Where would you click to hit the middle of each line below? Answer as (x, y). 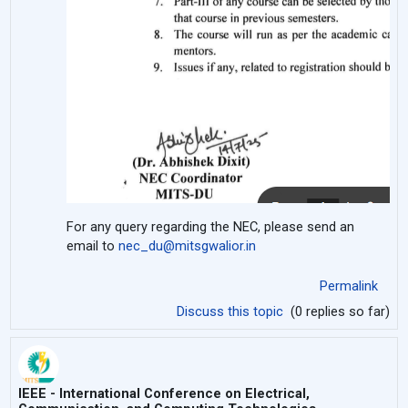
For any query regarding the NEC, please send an (211, 226)
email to (93, 245)
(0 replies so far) (338, 311)
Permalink (348, 286)
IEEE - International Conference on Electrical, (164, 393)
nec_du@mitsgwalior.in (188, 245)
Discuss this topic (231, 311)
